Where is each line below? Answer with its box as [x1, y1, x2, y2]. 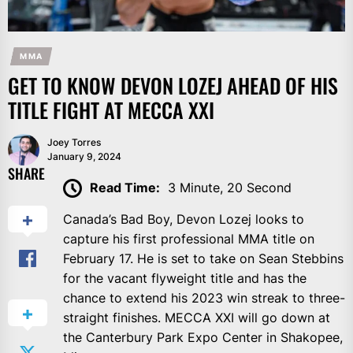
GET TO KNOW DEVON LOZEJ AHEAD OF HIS [8, 69, 338, 101]
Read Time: [90, 179, 160, 195]
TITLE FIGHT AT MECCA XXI [8, 94, 214, 125]
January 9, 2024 [47, 150, 121, 162]
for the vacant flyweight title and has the [63, 270, 307, 287]
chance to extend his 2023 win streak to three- [63, 290, 345, 307]
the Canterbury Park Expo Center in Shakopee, [63, 329, 343, 346]
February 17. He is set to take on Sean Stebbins [63, 251, 344, 267]
